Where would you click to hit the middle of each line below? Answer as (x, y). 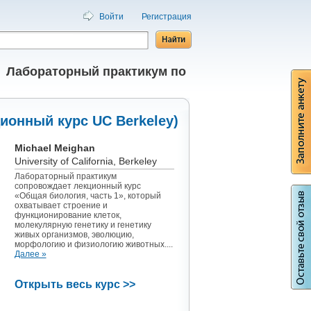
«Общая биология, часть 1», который (87, 196)
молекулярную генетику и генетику (83, 225)
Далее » (30, 254)
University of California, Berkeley (85, 161)
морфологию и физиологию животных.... (93, 244)
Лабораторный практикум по (96, 72)
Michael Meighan (54, 148)
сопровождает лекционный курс (77, 186)
